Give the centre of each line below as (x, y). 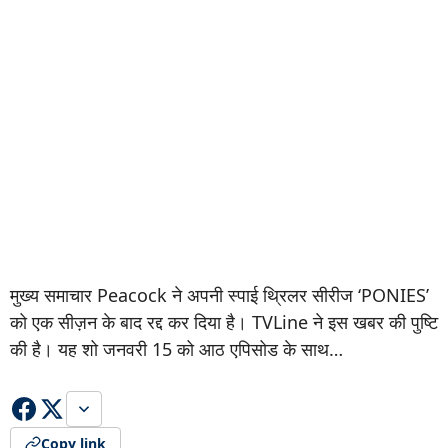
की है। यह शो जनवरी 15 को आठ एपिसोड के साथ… (176, 349)
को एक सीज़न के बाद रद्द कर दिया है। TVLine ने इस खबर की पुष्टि (224, 322)
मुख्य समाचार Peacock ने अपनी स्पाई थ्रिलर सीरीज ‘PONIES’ (219, 295)
